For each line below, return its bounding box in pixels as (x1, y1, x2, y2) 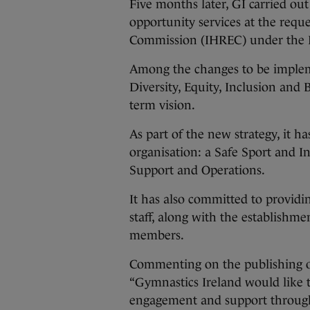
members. (129, 228, 184, 242)
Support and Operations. (129, 163, 265, 177)
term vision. (129, 98, 195, 112)
